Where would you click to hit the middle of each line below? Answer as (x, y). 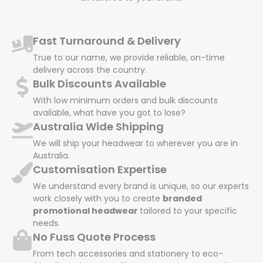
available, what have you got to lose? (109, 112)
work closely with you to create (98, 198)
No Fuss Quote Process (94, 237)
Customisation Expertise (100, 169)
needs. (46, 223)
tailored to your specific (188, 210)
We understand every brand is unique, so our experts (141, 186)
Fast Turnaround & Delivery (107, 41)
